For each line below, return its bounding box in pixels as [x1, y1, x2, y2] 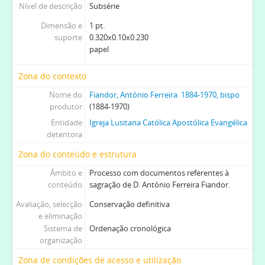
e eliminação [38, 210, 82, 221]
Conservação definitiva [89, 198, 170, 209]
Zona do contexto [18, 70, 86, 82]
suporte [54, 31, 82, 43]
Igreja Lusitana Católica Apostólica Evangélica [89, 117, 247, 128]
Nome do [49, 89, 82, 100]
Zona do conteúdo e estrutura [18, 148, 137, 160]
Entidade [50, 117, 82, 128]
